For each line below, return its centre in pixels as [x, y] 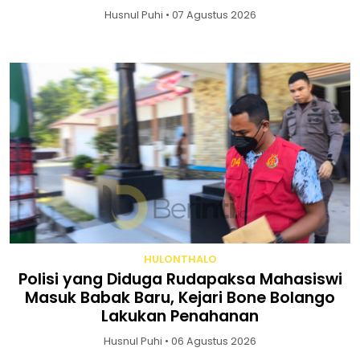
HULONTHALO [180, 260]
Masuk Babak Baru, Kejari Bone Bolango [180, 298]
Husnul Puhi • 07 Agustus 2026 [180, 15]
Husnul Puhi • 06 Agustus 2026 [180, 342]
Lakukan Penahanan [180, 317]
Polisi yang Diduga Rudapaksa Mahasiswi [180, 280]
